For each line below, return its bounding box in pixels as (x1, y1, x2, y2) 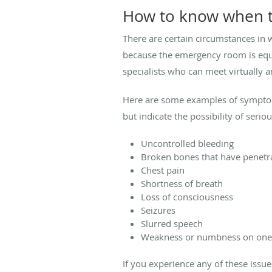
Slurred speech (141, 217, 203, 229)
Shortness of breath (141, 177, 223, 189)
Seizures (141, 203, 175, 216)
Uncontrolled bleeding (141, 137, 234, 149)
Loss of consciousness (141, 190, 233, 203)
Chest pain (141, 163, 185, 176)
